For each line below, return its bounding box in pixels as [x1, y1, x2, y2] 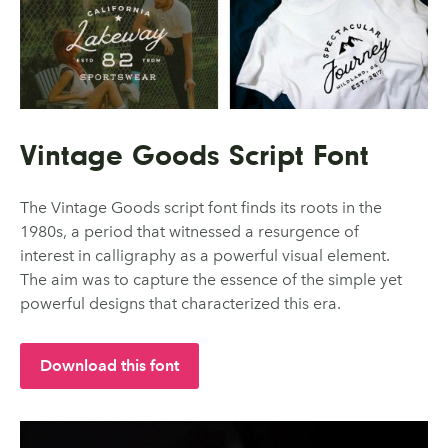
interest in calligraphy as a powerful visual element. [20, 245, 390, 265]
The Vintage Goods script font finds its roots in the [20, 197, 382, 217]
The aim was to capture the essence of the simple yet [20, 269, 402, 289]
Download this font [40, 355, 179, 375]
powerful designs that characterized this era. [20, 293, 341, 313]
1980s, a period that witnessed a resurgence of [20, 221, 359, 241]
